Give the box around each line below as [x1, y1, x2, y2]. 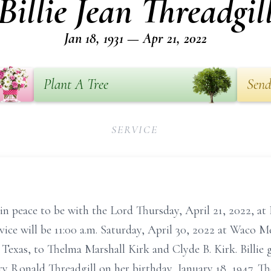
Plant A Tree [44, 76, 108, 93]
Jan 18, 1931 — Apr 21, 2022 [64, 30, 207, 47]
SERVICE [111, 123, 158, 136]
